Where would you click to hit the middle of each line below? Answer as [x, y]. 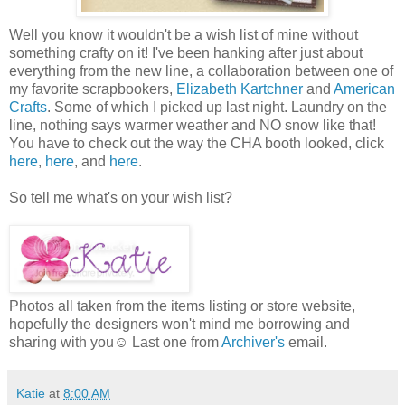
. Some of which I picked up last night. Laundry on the [217, 108]
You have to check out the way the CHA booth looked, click [197, 144]
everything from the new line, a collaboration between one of [201, 71]
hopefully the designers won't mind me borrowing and [179, 325]
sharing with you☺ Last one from [115, 343]
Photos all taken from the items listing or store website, [182, 306]
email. [306, 343]
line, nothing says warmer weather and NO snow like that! [193, 126]
